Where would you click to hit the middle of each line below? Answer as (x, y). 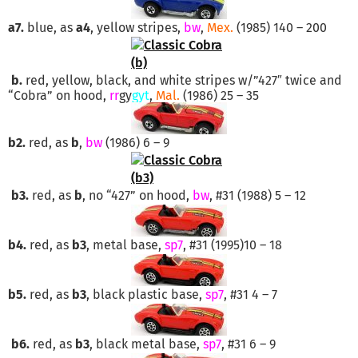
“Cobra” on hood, (59, 95)
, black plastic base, (146, 294)
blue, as (50, 27)
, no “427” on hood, (137, 195)
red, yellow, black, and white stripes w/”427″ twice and (182, 80)
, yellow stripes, (137, 27)
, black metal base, (146, 344)
